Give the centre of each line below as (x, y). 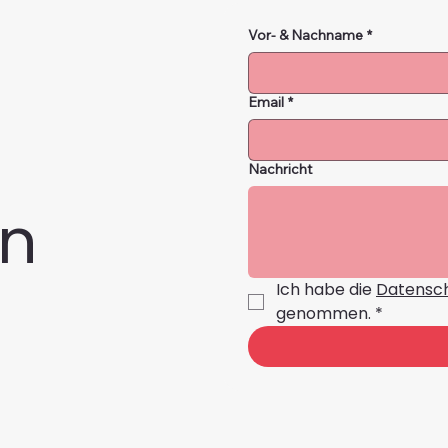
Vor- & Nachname (305, 34)
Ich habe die (326, 289)
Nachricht (280, 168)
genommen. (323, 313)
